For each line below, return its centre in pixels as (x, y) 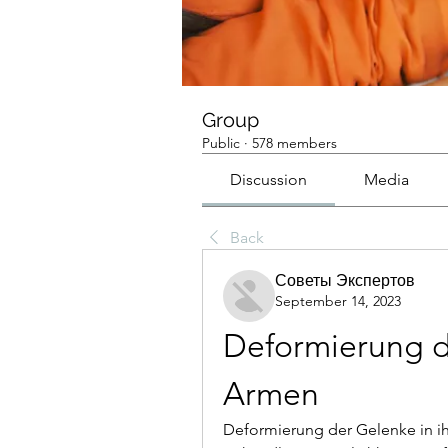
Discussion (269, 180)
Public (221, 143)
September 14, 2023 (338, 301)
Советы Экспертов (345, 281)
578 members (294, 143)
